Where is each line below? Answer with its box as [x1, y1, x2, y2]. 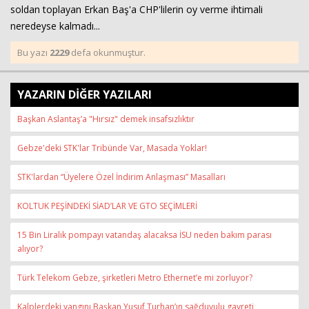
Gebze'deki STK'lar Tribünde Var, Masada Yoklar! [17, 142, 207, 154]
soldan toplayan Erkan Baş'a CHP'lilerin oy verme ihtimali [10, 3, 263, 16]
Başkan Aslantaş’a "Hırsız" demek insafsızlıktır [17, 113, 195, 125]
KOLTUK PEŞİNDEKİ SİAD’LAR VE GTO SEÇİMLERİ [17, 200, 197, 212]
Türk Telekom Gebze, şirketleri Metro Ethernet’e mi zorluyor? [17, 272, 252, 283]
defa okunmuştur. [69, 46, 146, 59]
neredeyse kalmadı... [10, 19, 100, 32]
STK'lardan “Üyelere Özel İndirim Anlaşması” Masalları [17, 171, 226, 183]
